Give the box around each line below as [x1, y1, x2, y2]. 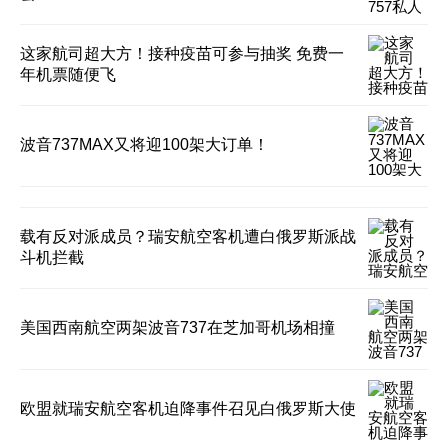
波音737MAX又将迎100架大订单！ [20, 135, 269, 153]
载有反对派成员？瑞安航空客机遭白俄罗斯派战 [20, 227, 356, 245]
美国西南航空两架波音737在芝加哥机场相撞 [20, 318, 335, 336]
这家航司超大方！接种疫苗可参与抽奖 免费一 [20, 44, 344, 62]
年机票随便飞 [20, 65, 116, 83]
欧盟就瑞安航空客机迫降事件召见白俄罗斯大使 [20, 399, 356, 417]
